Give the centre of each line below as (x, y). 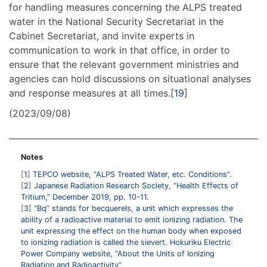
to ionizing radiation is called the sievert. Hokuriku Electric (126, 242)
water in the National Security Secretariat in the (116, 21)
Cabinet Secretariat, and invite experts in (102, 35)
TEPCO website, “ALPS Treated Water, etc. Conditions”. (132, 174)
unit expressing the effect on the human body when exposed (131, 231)
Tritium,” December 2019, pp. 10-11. (85, 197)
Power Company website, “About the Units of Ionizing (118, 253)
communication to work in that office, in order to (119, 50)
